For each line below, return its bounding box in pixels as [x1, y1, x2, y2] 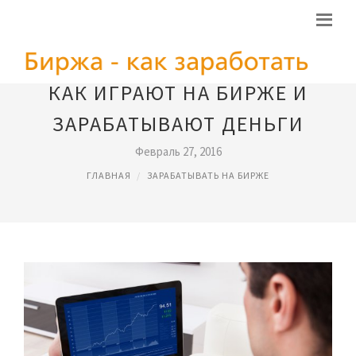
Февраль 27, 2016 [134, 144, 222, 159]
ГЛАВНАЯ [87, 169, 131, 181]
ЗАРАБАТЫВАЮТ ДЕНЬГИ [52, 110, 304, 137]
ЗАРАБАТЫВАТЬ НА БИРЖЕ [147, 169, 269, 181]
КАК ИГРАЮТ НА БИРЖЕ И [48, 79, 308, 106]
